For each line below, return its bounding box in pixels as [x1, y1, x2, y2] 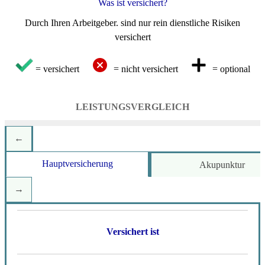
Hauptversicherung [41, 159, 113, 169]
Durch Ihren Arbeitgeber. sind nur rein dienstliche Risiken [25, 17, 240, 28]
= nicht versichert [108, 63, 190, 74]
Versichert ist [106, 226, 159, 237]
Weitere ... [58, 188, 96, 198]
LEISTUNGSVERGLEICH [76, 101, 189, 112]
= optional [207, 63, 250, 74]
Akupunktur [199, 160, 245, 170]
